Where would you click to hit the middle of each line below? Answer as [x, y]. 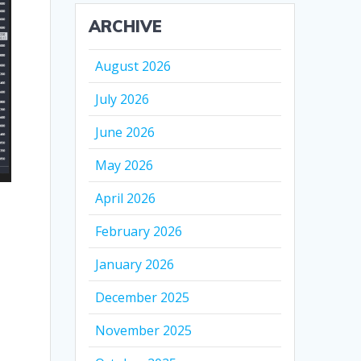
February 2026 [139, 232]
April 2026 [126, 199]
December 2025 [143, 298]
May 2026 [124, 166]
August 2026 [133, 66]
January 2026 [135, 265]
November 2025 [144, 331]
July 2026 [122, 100]
